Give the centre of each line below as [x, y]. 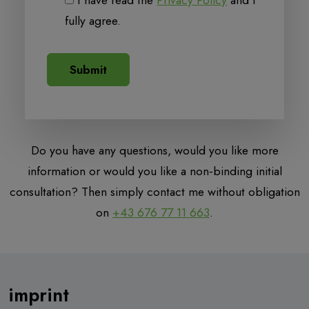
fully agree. [93, 21]
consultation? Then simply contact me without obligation [154, 192]
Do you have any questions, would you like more [154, 151]
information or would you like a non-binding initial [154, 171]
